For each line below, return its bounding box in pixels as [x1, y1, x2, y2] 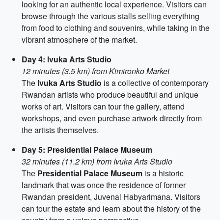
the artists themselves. [22, 124, 99, 136]
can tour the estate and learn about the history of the [22, 203, 201, 214]
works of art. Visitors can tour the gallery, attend [22, 101, 185, 112]
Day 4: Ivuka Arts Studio [22, 54, 111, 65]
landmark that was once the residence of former [22, 179, 186, 191]
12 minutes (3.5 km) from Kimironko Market [22, 65, 169, 77]
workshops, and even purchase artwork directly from [22, 112, 202, 124]
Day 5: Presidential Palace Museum [22, 144, 152, 155]
